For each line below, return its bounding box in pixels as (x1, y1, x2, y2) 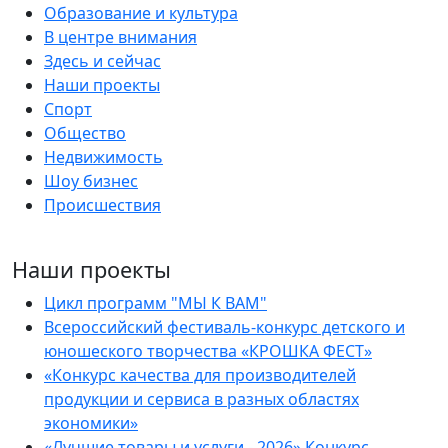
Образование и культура (44, 2, 238, 24)
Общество (44, 122, 126, 144)
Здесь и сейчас (44, 50, 161, 72)
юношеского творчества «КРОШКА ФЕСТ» (44, 340, 372, 362)
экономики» (44, 412, 138, 434)
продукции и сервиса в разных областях (44, 388, 359, 410)
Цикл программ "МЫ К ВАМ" (44, 292, 267, 314)
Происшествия (44, 194, 161, 216)
